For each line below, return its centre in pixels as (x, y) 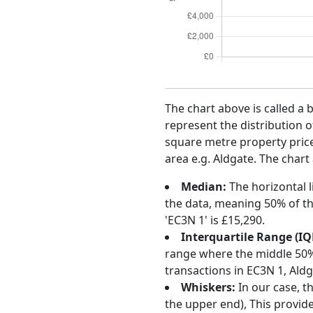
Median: (204, 187)
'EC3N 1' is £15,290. (215, 220)
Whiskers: (208, 287)
